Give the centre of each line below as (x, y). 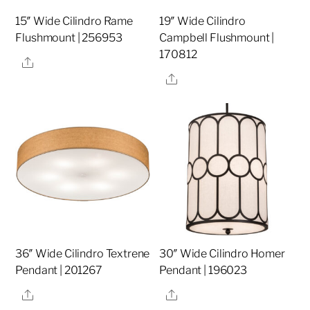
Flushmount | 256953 (69, 38)
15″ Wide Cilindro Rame (74, 21)
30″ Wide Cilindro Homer (222, 254)
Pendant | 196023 (203, 271)
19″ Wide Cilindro (202, 21)
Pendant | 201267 (59, 271)
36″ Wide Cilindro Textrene (83, 254)
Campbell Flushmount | (217, 38)
